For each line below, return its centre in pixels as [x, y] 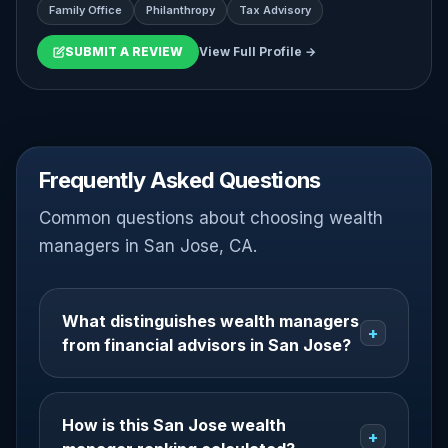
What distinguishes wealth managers [210, 321]
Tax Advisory [275, 10]
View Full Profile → [257, 51]
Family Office [85, 10]
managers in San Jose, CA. [148, 246]
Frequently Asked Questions [180, 180]
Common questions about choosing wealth [211, 218]
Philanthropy [180, 10]
